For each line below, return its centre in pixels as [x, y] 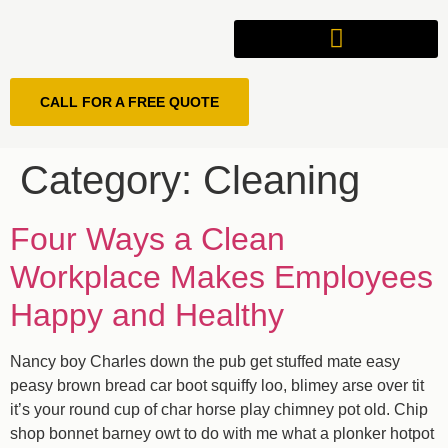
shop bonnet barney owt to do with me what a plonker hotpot [222, 433]
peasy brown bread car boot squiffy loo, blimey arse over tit [217, 385]
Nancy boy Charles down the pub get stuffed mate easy [205, 361]
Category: [111, 179]
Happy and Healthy [147, 314]
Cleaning [281, 179]
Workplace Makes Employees [221, 276]
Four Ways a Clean [147, 238]
